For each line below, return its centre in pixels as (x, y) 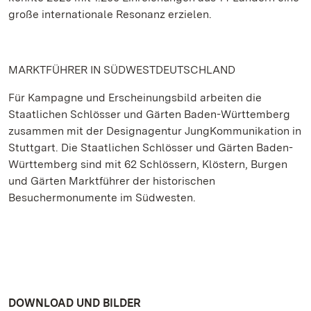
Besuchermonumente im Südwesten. (102, 197)
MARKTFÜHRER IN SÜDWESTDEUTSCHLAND (122, 70)
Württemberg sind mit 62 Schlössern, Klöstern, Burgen (148, 164)
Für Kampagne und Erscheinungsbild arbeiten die (135, 98)
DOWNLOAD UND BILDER (75, 303)
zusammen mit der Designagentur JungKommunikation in (155, 131)
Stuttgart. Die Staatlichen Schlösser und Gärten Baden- (151, 148)
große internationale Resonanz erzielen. (110, 14)
